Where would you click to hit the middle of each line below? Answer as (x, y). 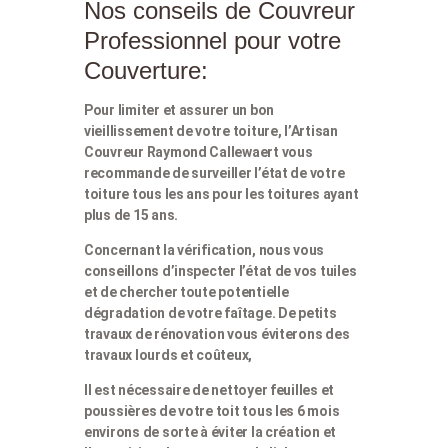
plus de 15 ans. (131, 215)
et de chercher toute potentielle (186, 292)
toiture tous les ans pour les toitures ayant (221, 194)
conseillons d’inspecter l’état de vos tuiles (220, 271)
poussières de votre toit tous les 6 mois (212, 411)
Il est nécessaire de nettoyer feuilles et (209, 390)
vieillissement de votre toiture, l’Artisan (211, 131)
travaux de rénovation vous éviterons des (217, 334)
